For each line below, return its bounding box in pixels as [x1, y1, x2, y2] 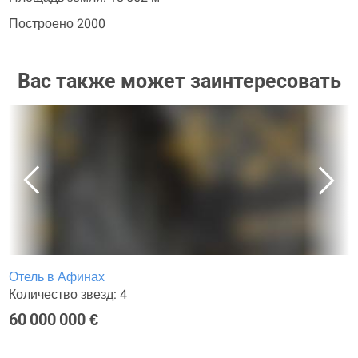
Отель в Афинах [9, 269, 105, 284]
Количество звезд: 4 [9, 287, 127, 302]
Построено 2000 [9, 16, 105, 31]
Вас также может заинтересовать [17, 70, 341, 93]
